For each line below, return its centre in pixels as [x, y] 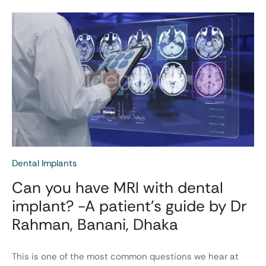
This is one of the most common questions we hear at [125, 257]
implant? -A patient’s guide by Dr [129, 206]
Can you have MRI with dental [118, 188]
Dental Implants [45, 164]
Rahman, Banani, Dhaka [95, 225]
